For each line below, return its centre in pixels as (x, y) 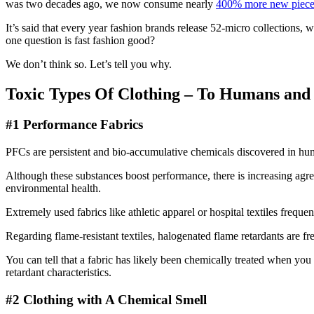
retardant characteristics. (59, 273)
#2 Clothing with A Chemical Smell (106, 299)
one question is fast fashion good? (82, 40)
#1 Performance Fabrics (74, 125)
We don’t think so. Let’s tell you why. (90, 64)
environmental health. (53, 189)
